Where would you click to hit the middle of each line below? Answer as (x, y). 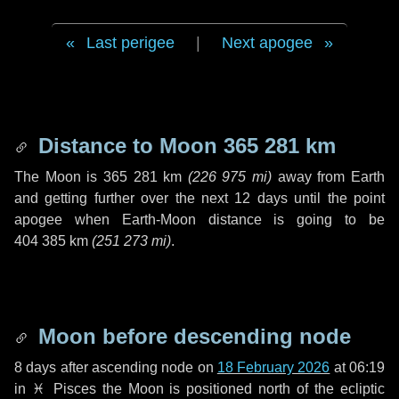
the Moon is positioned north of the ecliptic (240, 389)
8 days (36, 367)
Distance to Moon (128, 146)
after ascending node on (137, 367)
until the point (336, 198)
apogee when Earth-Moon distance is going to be (199, 220)
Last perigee (130, 43)
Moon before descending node (191, 336)
